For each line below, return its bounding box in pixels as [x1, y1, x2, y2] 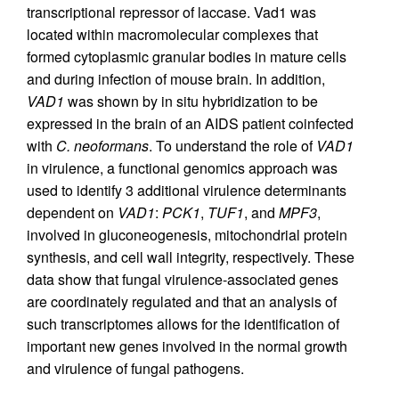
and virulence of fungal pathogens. [27, 358, 244, 379]
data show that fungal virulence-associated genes [27, 269, 338, 290]
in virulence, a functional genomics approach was [27, 158, 338, 179]
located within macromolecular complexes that [27, 24, 318, 45]
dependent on [27, 202, 118, 224]
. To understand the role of [149, 135, 316, 157]
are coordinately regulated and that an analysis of [27, 291, 337, 313]
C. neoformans [56, 135, 149, 157]
